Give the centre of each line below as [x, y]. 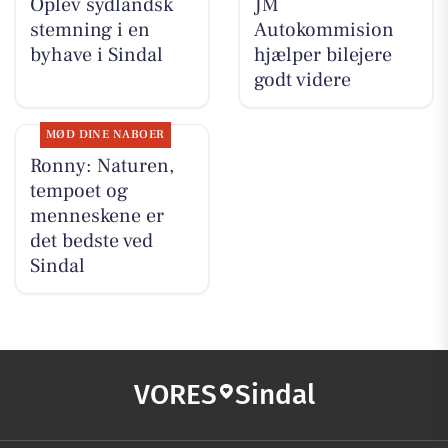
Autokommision [323, 30]
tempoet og [78, 191]
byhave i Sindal [96, 55]
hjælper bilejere [322, 55]
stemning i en [89, 30]
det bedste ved [91, 241]
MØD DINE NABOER [105, 135]
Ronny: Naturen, [101, 166]
